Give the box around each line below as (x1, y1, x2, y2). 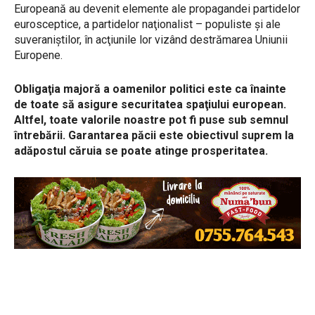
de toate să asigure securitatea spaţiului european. (14, 98, 286, 112)
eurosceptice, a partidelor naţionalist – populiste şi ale (14, 18, 281, 32)
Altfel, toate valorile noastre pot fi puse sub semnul (14, 113, 288, 127)
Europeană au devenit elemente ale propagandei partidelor (14, 2, 300, 16)
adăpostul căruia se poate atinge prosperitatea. (14, 144, 268, 158)
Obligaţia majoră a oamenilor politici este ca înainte (14, 82, 286, 96)
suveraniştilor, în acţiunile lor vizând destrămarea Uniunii (14, 33, 288, 47)
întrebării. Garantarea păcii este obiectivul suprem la (14, 129, 294, 143)
